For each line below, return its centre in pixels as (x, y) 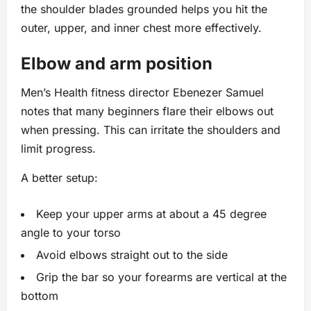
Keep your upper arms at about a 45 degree (151, 214)
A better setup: (59, 178)
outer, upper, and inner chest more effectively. (141, 28)
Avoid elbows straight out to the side (132, 255)
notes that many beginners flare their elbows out (147, 111)
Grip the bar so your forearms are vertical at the (161, 277)
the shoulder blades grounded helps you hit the (144, 9)
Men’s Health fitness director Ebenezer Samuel (142, 93)
